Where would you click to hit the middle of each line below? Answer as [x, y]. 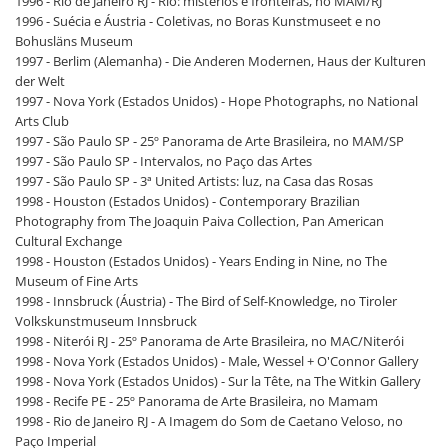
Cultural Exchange [68, 240]
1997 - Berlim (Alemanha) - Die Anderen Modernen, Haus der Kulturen [220, 60]
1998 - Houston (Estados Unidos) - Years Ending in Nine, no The [201, 260]
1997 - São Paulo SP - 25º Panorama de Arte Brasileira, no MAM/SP [209, 140]
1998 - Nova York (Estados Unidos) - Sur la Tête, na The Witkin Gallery [218, 380]
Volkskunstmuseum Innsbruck [106, 320]
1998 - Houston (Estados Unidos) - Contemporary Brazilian [187, 200]
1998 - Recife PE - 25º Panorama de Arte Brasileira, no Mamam [196, 400]
